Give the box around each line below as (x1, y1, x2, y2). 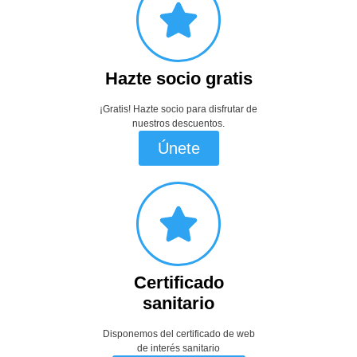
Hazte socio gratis (104, 68, 253, 88)
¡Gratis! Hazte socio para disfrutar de (100, 103, 257, 115)
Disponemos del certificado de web (102, 328, 255, 339)
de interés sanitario (137, 342, 220, 354)
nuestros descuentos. (132, 117, 225, 129)
